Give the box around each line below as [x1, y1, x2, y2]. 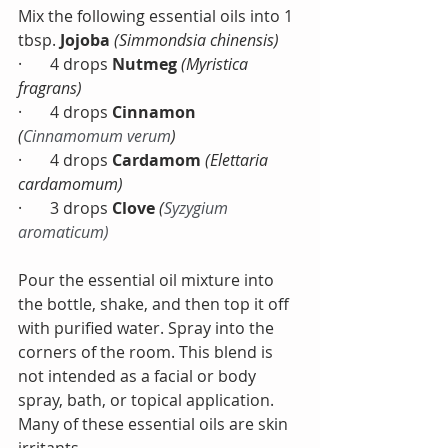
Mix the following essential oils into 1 [18, 5, 297, 27]
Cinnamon [112, 101, 200, 123]
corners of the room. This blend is [18, 341, 277, 363]
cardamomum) [18, 173, 123, 195]
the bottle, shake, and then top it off [18, 293, 293, 315]
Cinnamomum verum [23, 125, 171, 147]
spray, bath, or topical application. [18, 389, 278, 411]
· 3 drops [18, 197, 112, 219]
